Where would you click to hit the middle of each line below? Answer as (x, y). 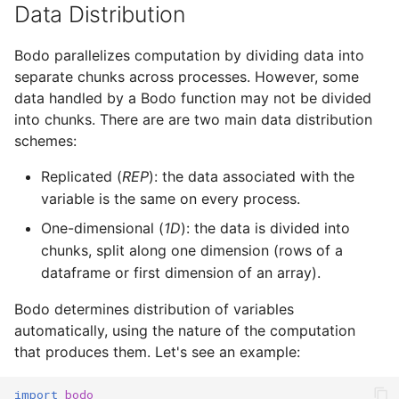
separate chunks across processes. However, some (187, 77)
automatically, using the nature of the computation (185, 331)
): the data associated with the (252, 177)
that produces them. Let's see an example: (157, 352)
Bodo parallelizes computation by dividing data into (189, 56)
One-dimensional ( (102, 228)
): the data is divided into (265, 228)
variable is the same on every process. (171, 199)
